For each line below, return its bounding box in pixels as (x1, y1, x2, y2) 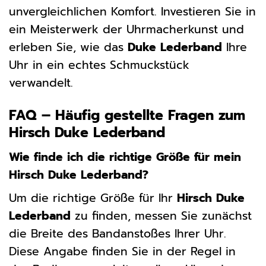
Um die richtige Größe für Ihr (9, 189, 177, 207)
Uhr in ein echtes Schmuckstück (9, 56, 189, 74)
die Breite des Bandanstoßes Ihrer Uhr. (9, 225, 226, 243)
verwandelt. (9, 74, 73, 92)
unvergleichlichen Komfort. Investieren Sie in (9, 3, 256, 21)
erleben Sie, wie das (9, 39, 128, 56)
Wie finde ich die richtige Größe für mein (9, 148, 241, 166)
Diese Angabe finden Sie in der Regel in (9, 243, 236, 261)
